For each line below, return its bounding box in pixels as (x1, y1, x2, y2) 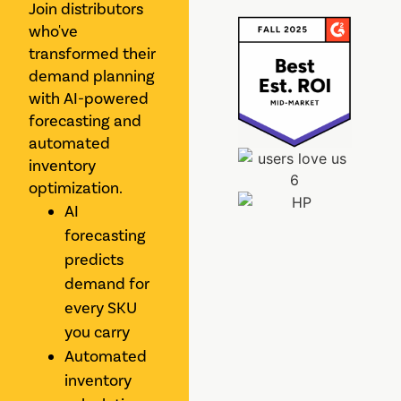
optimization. (29, 178, 124, 199)
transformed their (29, 44, 157, 64)
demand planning (29, 66, 156, 87)
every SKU (64, 298, 138, 319)
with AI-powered (29, 89, 149, 109)
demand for (64, 274, 150, 294)
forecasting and (29, 111, 142, 132)
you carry (64, 322, 131, 343)
